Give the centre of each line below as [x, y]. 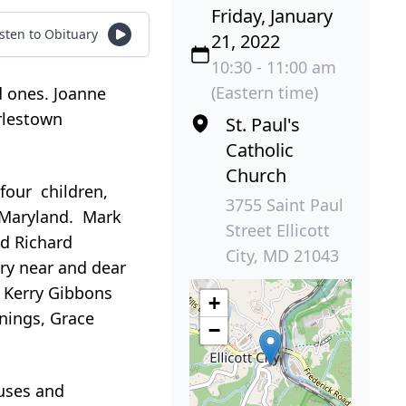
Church [256, 175]
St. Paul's [263, 124]
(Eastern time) [265, 92]
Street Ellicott [278, 230]
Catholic [260, 150]
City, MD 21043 [283, 255]
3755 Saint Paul [285, 204]
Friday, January [272, 15]
